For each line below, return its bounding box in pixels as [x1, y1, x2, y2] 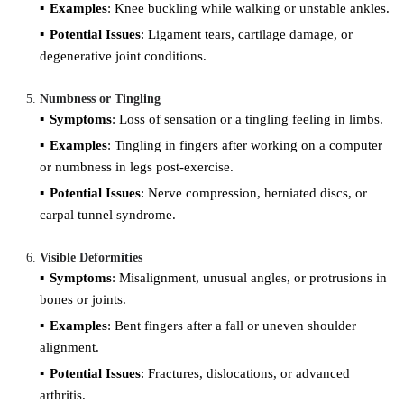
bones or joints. [40, 291, 126, 307]
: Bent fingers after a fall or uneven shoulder [107, 317, 356, 333]
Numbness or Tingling [40, 91, 161, 106]
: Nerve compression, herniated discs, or [141, 185, 367, 200]
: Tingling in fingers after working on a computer [107, 137, 382, 152]
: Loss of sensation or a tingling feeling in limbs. [112, 111, 383, 126]
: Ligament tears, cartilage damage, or [141, 26, 353, 41]
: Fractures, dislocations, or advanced [141, 365, 350, 381]
